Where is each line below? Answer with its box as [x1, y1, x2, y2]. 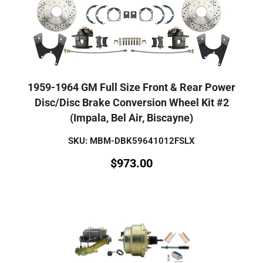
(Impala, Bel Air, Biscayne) [70, 112, 193, 124]
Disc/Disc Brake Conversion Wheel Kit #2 [34, 97, 229, 109]
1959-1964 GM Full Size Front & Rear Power [28, 82, 235, 94]
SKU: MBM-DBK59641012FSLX [68, 136, 195, 147]
